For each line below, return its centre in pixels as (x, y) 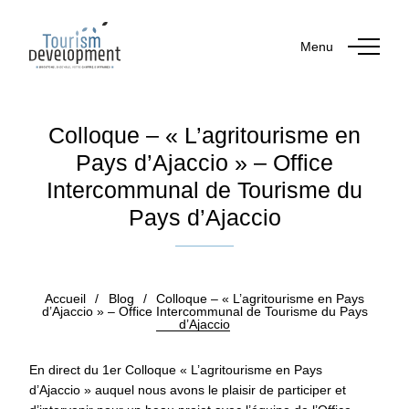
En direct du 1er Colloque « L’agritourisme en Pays (176, 370)
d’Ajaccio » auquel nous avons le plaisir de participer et (188, 390)
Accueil (65, 299)
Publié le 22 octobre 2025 (211, 268)
